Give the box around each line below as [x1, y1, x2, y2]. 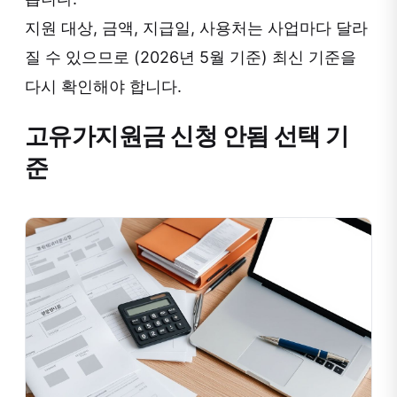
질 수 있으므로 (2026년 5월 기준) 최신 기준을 [25, 48, 356, 66]
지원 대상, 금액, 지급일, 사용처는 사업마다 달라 [25, 19, 368, 37]
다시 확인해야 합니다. [25, 77, 182, 96]
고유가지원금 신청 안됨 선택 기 [25, 121, 349, 152]
